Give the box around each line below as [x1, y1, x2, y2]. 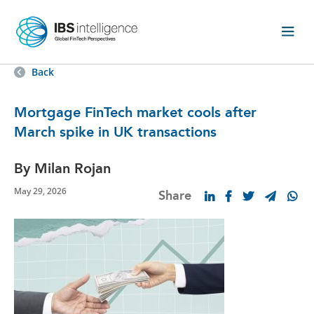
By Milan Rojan [14, 160, 111, 177]
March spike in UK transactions [14, 123, 217, 141]
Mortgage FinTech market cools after [14, 104, 257, 121]
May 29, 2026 [14, 185, 67, 198]
